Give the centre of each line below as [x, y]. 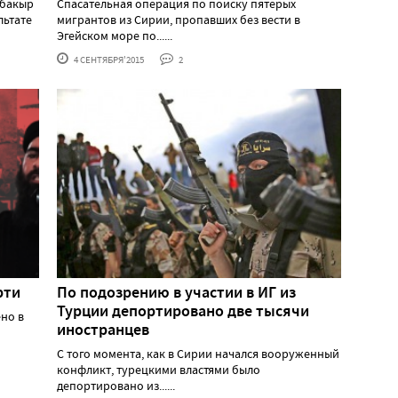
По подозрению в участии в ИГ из [176, 292]
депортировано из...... [116, 385]
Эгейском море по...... [115, 35]
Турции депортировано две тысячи [183, 310]
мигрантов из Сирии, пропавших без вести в [179, 19]
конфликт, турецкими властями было [159, 369]
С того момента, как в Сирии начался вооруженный [198, 353]
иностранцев [103, 329]
